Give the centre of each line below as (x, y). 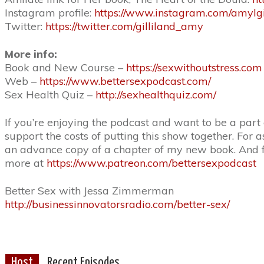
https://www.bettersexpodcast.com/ (125, 81)
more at (26, 163)
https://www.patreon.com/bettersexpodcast (151, 163)
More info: (31, 54)
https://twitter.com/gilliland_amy (124, 26)
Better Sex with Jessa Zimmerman (89, 191)
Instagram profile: (49, 13)
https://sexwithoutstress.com (194, 67)
